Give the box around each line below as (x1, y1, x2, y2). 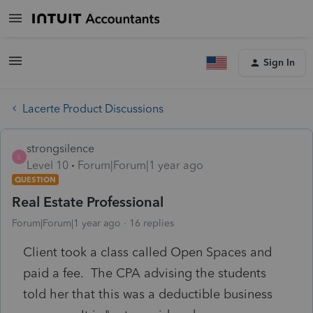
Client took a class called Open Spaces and (23, 244, 272, 260)
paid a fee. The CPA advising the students (23, 265, 266, 281)
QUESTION (15, 174, 56, 184)
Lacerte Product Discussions (22, 101, 163, 115)
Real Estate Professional (12, 193, 163, 210)
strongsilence (27, 141, 94, 155)
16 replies (129, 217, 174, 229)
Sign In (263, 57, 295, 68)
